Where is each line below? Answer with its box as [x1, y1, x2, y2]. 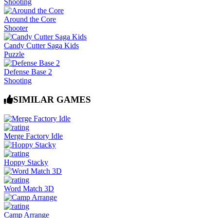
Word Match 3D [4, 184, 54, 193]
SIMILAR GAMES [13, 94, 91, 105]
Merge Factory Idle [4, 131, 63, 140]
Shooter [4, 24, 28, 33]
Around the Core [4, 15, 56, 24]
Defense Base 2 [4, 68, 52, 76]
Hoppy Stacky [4, 158, 48, 166]
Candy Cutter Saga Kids [4, 41, 79, 50]
